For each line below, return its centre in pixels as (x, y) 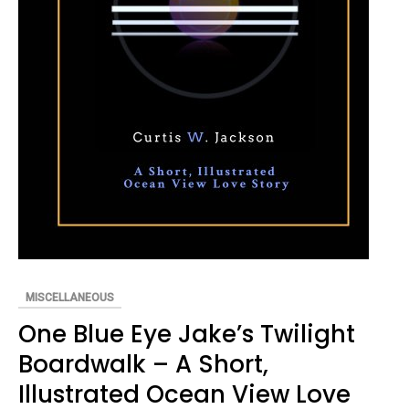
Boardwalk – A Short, (143, 364)
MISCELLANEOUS (70, 298)
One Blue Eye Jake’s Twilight (187, 334)
